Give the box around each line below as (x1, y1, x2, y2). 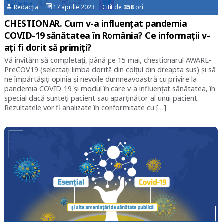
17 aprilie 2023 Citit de (52, 2, 124, 11)
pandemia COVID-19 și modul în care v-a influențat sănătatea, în (4, 83, 215, 93)
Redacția (12, 2, 46, 11)
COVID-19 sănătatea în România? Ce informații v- (4, 29, 210, 41)
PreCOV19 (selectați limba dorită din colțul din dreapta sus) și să (4, 64, 216, 74)
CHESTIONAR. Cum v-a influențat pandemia (4, 17, 187, 29)
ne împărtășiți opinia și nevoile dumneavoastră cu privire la (4, 74, 197, 84)
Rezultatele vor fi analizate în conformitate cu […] (4, 102, 166, 112)
